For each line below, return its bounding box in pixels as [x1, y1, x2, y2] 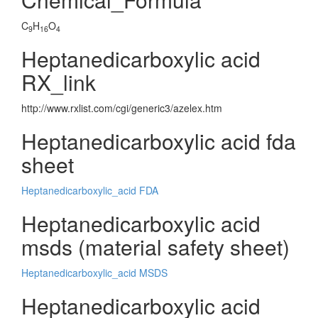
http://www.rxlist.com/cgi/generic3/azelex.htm [21, 101, 222, 115]
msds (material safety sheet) [21, 231, 290, 262]
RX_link [21, 67, 96, 97]
